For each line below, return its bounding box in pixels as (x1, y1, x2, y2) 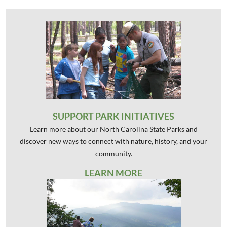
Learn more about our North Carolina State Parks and (29, 125, 198, 134)
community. (95, 149, 132, 158)
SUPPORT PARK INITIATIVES (53, 110, 174, 122)
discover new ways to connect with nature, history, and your (20, 137, 207, 146)
